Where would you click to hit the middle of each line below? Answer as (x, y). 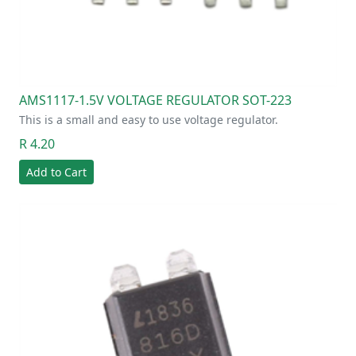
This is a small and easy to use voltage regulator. (149, 119)
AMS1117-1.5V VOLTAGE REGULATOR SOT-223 (155, 100)
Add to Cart (56, 172)
